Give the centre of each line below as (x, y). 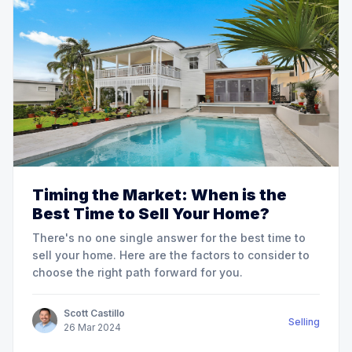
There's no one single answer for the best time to (169, 238)
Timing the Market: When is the (159, 195)
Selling (304, 322)
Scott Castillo (94, 313)
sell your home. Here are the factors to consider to (171, 255)
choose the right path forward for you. (137, 273)
